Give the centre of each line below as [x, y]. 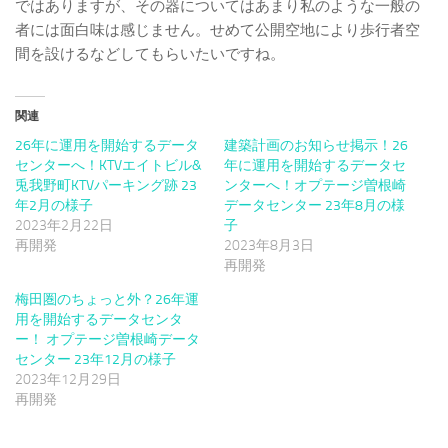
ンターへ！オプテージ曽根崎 [315, 186]
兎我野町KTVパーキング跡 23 [106, 186]
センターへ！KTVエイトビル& [108, 166]
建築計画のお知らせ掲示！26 [316, 146]
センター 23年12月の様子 [95, 360]
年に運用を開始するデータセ [315, 166]
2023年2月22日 [64, 226]
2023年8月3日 [269, 246]
